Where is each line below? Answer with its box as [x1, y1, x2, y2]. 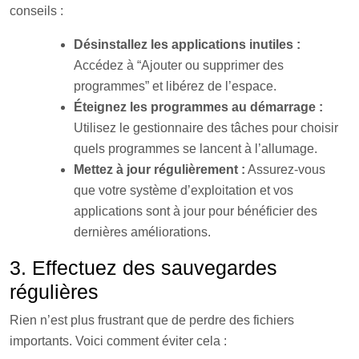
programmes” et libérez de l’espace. [74, 79, 276, 93]
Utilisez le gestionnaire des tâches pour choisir [74, 121, 338, 135]
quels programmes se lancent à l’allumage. [74, 142, 317, 155]
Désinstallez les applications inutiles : [74, 38, 301, 51]
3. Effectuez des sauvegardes [10, 256, 277, 279]
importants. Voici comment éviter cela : [10, 334, 227, 348]
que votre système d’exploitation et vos [74, 184, 293, 197]
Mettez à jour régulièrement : [74, 163, 245, 176]
